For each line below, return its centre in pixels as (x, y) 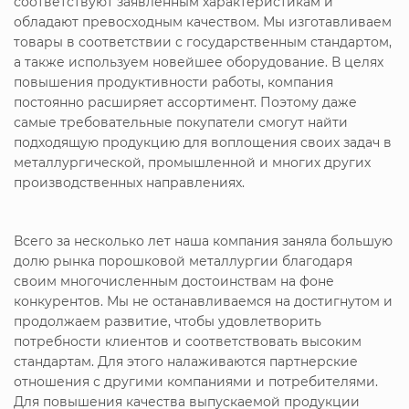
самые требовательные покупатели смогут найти (181, 122)
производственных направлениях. (129, 182)
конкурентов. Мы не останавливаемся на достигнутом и (203, 301)
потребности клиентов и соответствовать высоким (188, 341)
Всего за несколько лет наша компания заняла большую (203, 241)
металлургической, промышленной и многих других (192, 162)
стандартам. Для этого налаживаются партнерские (186, 361)
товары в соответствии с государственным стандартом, (203, 42)
